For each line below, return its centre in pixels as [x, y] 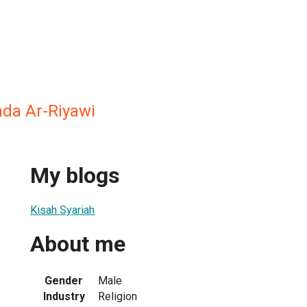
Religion [118, 296]
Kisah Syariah [62, 210]
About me [78, 244]
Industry [64, 296]
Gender [64, 280]
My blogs [75, 176]
